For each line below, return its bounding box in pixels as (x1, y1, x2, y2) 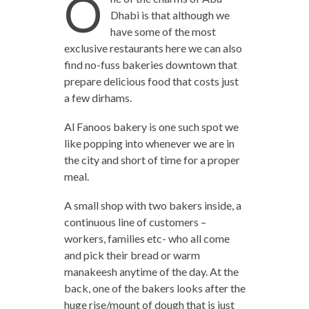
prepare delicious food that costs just (63, 74, 239, 88)
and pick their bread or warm (63, 248, 200, 261)
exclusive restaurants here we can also (63, 41, 242, 54)
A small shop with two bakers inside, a (63, 198, 241, 212)
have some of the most (110, 24, 216, 38)
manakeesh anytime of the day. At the (63, 264, 239, 278)
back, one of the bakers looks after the (63, 281, 246, 295)
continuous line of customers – (63, 215, 206, 228)
